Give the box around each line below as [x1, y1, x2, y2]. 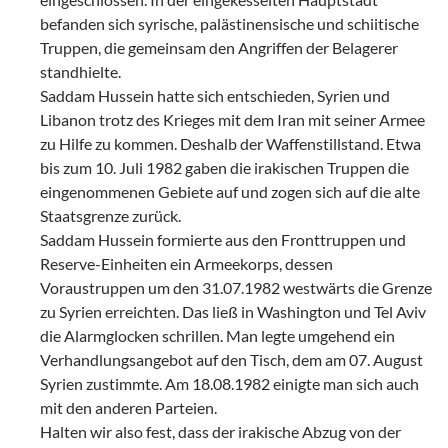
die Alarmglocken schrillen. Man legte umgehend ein [40, 325, 395, 345]
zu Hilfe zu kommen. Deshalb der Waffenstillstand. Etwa [40, 133, 421, 153]
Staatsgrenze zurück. [40, 205, 181, 225]
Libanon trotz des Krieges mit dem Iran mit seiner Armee [40, 109, 425, 129]
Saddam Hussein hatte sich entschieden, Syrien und [40, 85, 390, 105]
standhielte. [40, 61, 121, 81]
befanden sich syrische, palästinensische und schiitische [40, 13, 419, 33]
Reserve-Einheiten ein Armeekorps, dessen [40, 253, 333, 273]
